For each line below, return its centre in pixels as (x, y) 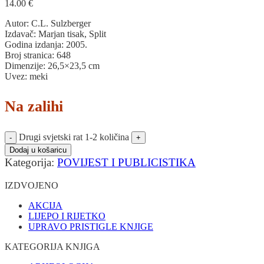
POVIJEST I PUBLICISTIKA (126, 163)
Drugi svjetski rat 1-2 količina (74, 137)
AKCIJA (45, 206)
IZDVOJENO (32, 186)
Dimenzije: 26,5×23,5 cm (52, 65)
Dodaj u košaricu (38, 150)
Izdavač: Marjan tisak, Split (55, 34)
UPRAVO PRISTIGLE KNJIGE (91, 227)
